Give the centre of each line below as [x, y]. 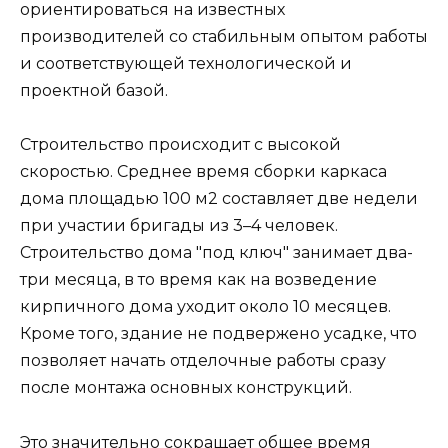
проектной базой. [94, 91]
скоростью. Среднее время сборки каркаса [203, 172]
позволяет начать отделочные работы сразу [203, 361]
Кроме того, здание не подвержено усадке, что [218, 334]
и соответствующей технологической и [186, 64]
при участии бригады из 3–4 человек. [179, 226]
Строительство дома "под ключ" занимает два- [216, 253]
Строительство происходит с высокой [180, 145]
